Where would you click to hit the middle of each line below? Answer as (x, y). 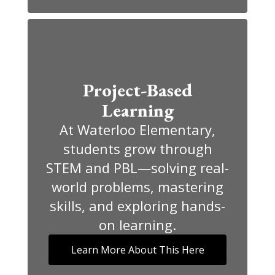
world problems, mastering (137, 187)
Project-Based (137, 90)
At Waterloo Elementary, (137, 130)
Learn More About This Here (137, 250)
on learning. (137, 225)
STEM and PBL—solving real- (137, 168)
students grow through (137, 149)
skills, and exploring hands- (137, 206)
